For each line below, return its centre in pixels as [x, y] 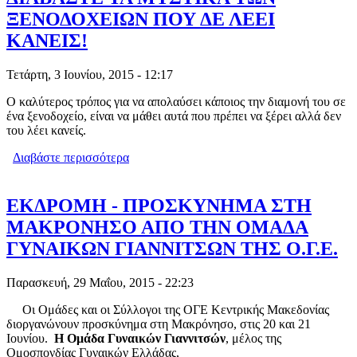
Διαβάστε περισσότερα [71, 158]
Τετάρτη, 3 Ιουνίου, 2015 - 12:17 [90, 75]
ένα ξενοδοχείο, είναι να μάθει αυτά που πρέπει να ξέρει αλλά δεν [174, 116]
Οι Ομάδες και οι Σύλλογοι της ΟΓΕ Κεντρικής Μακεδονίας [168, 310]
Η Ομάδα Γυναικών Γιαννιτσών [140, 339]
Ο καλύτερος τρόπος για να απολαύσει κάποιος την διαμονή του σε [176, 102]
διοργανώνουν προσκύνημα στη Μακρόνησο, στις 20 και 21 [159, 324]
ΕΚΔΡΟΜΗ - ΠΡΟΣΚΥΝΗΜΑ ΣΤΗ [159, 206]
